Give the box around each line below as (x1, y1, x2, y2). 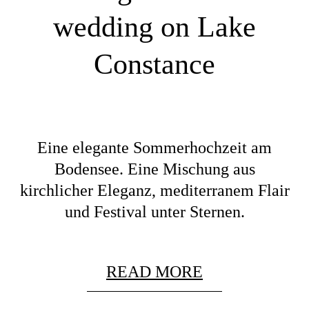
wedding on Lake (53, 11, 256, 43)
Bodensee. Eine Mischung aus (54, 159, 255, 178)
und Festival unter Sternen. (64, 202, 245, 221)
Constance (94, 48, 215, 81)
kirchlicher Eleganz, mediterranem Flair (19, 181, 290, 199)
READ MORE (106, 262, 203, 281)
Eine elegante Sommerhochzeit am (37, 138, 272, 157)
